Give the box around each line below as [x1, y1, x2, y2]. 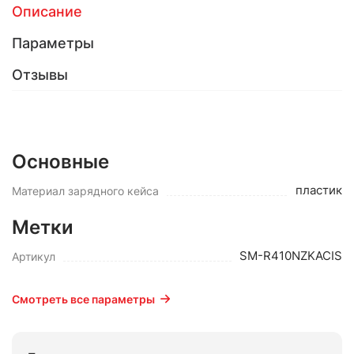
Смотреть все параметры [12, 292, 155, 306]
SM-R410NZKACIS [239, 248, 342, 263]
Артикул [12, 250, 55, 263]
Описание [12, 3, 82, 20]
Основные [12, 150, 109, 173]
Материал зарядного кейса [12, 184, 159, 198]
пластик [296, 183, 342, 198]
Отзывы [12, 66, 68, 83]
